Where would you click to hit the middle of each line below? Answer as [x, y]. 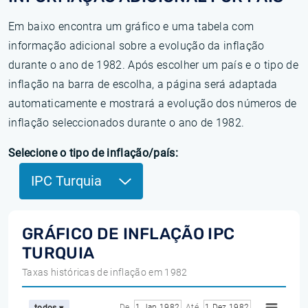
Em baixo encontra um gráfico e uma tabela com [131, 26]
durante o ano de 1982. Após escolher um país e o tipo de [153, 65]
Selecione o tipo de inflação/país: [93, 153]
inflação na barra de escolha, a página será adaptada [143, 84]
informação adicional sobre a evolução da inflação [136, 46]
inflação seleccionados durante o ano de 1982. [126, 123]
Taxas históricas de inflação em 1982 [105, 272]
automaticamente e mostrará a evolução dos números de [153, 103]
